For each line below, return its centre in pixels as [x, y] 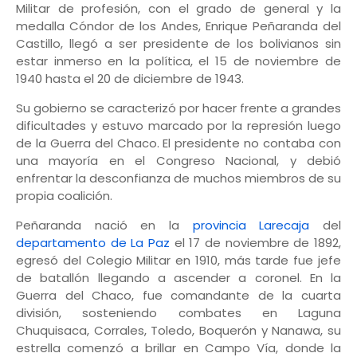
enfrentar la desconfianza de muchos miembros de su [178, 178]
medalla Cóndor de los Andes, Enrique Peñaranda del [178, 26]
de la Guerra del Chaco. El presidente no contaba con [178, 143]
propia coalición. [64, 196]
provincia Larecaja [251, 226]
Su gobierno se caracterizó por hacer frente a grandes [178, 108]
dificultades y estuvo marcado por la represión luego [178, 126]
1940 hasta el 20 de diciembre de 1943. [130, 79]
